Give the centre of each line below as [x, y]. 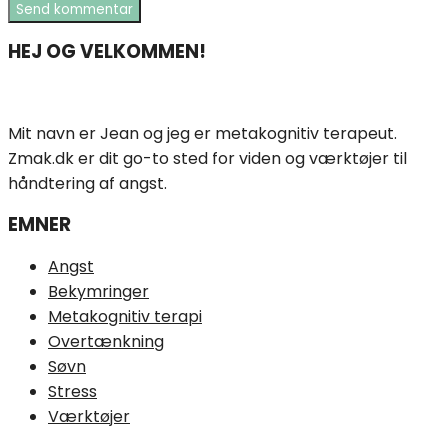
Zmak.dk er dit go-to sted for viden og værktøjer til [207, 159]
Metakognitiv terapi [125, 316]
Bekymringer [98, 291]
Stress [72, 391]
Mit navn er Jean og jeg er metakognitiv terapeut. [202, 134]
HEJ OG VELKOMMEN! [107, 51]
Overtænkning [106, 341]
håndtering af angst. [87, 184]
